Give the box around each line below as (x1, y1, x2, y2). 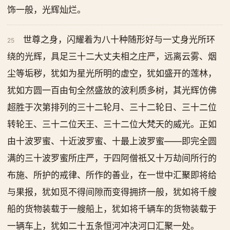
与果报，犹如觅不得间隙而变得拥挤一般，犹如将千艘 (7, 187, 217, 197)
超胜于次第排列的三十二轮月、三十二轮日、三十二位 (7, 102, 217, 112)
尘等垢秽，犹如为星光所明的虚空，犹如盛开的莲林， (7, 68, 217, 79)
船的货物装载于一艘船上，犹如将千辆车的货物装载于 (7, 204, 217, 214)
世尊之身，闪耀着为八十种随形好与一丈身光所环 (23, 34, 216, 45)
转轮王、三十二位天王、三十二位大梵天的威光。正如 (7, 119, 217, 129)
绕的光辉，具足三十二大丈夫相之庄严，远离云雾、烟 (7, 51, 217, 62)
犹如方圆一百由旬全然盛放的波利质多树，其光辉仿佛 (7, 85, 217, 95)
